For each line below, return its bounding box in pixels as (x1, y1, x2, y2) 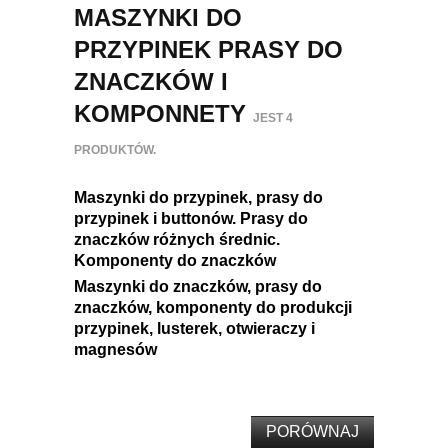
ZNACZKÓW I (74, 68, 228, 96)
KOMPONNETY (74, 100, 253, 128)
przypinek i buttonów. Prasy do (74, 210, 308, 228)
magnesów (74, 341, 157, 359)
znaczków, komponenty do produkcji (74, 299, 352, 317)
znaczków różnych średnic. (74, 231, 280, 249)
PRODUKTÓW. (74, 143, 156, 158)
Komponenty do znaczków (74, 252, 276, 270)
